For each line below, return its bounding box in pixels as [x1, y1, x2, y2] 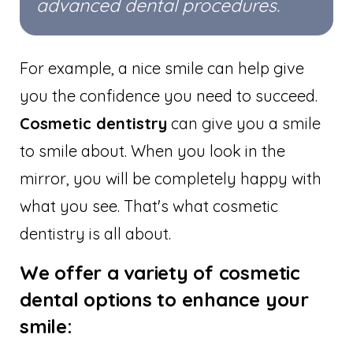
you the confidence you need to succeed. [20, 85, 318, 106]
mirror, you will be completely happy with [20, 168, 321, 188]
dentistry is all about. [20, 223, 175, 243]
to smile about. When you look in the [20, 140, 285, 161]
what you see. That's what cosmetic [20, 195, 278, 216]
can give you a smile [167, 113, 321, 133]
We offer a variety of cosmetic [20, 260, 300, 284]
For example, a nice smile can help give [20, 58, 304, 78]
